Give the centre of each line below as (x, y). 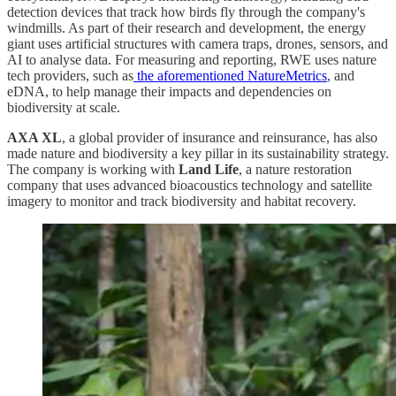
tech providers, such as (70, 76)
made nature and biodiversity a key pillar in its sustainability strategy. (198, 154)
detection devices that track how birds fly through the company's (186, 12)
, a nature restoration (295, 170)
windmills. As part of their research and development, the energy (187, 28)
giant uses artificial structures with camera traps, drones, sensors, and (198, 44)
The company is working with (93, 170)
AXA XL (34, 138)
